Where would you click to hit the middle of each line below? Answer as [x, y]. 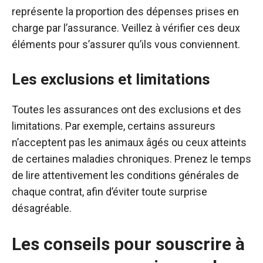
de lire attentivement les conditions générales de [125, 175]
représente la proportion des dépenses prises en [125, 11]
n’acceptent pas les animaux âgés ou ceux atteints [129, 142]
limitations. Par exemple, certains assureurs [114, 126]
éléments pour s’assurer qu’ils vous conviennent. [126, 44]
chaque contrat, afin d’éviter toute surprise [109, 192]
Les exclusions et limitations [111, 79]
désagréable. [42, 208]
